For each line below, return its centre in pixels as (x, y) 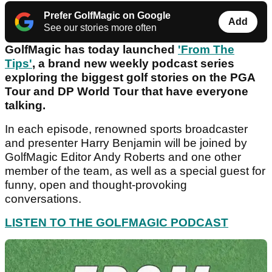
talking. (27, 106)
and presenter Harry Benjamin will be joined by (126, 143)
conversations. (45, 199)
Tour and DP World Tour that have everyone (127, 92)
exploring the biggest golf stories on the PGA (130, 78)
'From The (206, 50)
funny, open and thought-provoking (96, 185)
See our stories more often (100, 28)
